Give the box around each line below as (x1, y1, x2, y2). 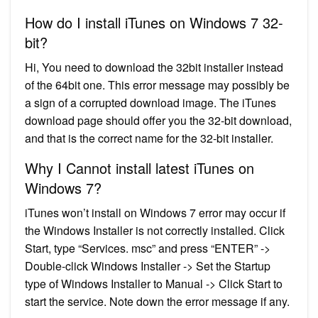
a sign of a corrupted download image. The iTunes (25, 94, 276, 111)
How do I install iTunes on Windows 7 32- (25, 11, 283, 33)
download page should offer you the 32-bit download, (25, 111, 292, 128)
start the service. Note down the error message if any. (25, 292, 290, 309)
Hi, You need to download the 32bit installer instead (25, 58, 283, 75)
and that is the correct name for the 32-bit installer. (25, 129, 273, 146)
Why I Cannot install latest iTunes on (25, 157, 254, 178)
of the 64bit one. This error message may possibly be (25, 76, 290, 93)
